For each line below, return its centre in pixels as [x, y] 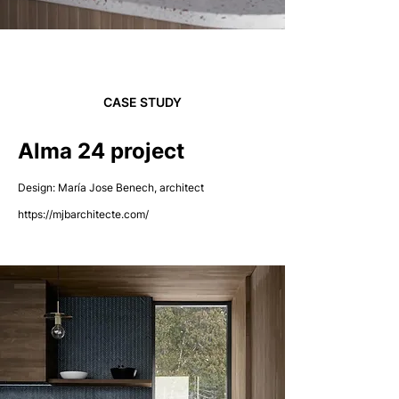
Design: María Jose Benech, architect [111, 187]
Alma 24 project [101, 151]
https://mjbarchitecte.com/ [83, 214]
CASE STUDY [142, 102]
